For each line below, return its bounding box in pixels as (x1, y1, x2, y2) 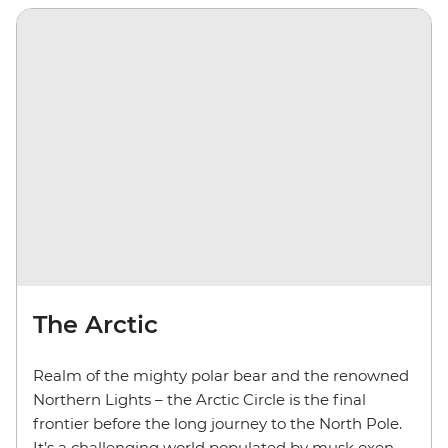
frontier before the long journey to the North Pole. (33, 413, 402, 433)
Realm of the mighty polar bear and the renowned (33, 365, 409, 385)
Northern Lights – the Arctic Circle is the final (33, 389, 366, 409)
